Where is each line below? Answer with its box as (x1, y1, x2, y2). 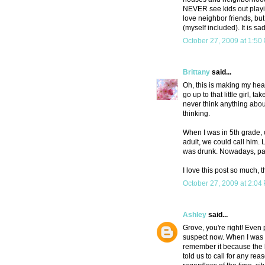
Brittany (183, 68, 210, 77)
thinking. (183, 109, 210, 118)
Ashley (183, 211, 206, 219)
